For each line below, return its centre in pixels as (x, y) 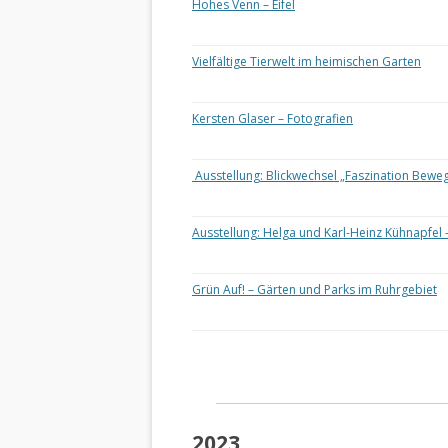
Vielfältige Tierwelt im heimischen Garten (306, 61)
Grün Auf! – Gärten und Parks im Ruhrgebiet (314, 289)
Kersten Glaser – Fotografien (272, 118)
